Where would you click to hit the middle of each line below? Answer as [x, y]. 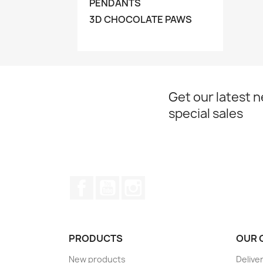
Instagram [168, 182]
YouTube [139, 182]
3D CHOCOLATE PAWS [141, 19]
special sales [206, 114]
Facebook [115, 182]
